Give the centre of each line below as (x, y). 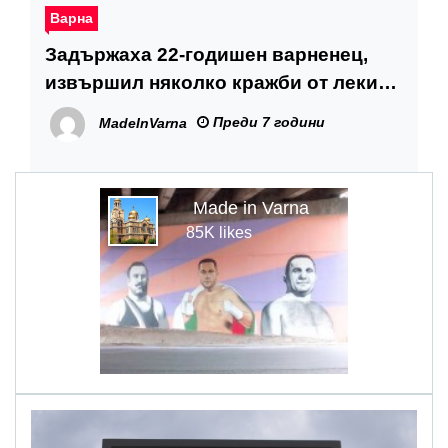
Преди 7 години (267, 122)
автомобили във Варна (157, 110)
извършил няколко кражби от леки (211, 82)
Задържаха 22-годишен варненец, (206, 54)
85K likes (219, 232)
